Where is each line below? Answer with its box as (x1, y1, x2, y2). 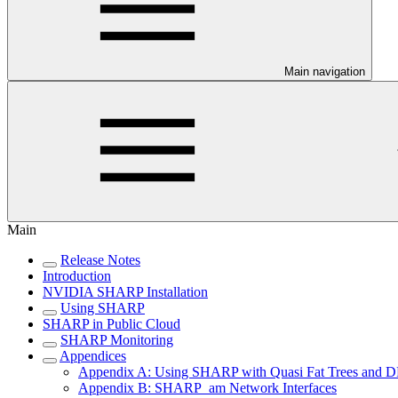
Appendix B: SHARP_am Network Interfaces (78, 380, 337, 396)
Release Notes (60, 252, 140, 268)
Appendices (60, 348, 126, 364)
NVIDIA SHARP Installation (43, 284, 208, 300)
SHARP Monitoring (60, 332, 173, 348)
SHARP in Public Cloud (43, 316, 180, 332)
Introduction (43, 268, 111, 284)
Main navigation (284, 65, 365, 79)
